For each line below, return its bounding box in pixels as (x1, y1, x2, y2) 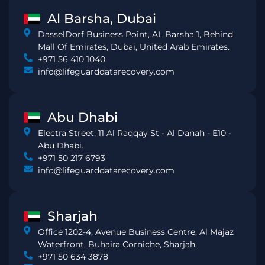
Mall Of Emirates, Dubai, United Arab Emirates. (37, 41, 230, 53)
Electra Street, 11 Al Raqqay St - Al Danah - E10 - (37, 128, 231, 139)
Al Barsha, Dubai (47, 11, 156, 27)
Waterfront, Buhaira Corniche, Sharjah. (37, 239, 197, 250)
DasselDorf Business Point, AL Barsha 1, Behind (37, 29, 233, 40)
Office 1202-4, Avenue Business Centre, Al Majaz (37, 227, 234, 238)
